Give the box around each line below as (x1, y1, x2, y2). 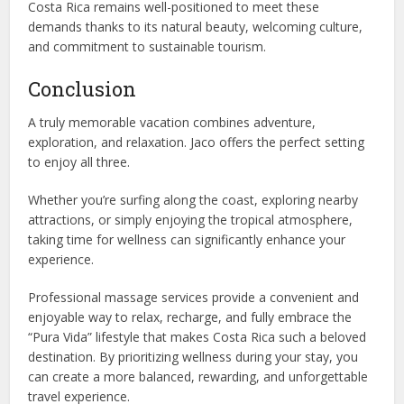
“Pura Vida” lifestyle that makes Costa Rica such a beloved (28, 327, 367, 345)
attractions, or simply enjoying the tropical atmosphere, (28, 210, 353, 228)
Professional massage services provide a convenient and (28, 288, 360, 306)
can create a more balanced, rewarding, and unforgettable (28, 367, 369, 385)
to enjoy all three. (28, 152, 131, 170)
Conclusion (28, 75, 137, 102)
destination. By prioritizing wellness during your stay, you (28, 347, 359, 365)
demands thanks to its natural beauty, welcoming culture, (28, 17, 363, 35)
